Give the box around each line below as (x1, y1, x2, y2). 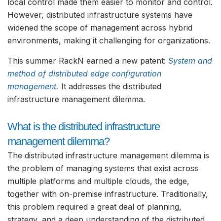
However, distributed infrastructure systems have (7, 10, 192, 20)
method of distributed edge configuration (7, 68, 161, 78)
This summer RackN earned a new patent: (7, 55, 168, 66)
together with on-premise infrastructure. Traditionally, (7, 188, 208, 199)
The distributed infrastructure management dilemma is (7, 150, 209, 160)
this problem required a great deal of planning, (7, 201, 182, 212)
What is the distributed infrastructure (7, 120, 160, 133)
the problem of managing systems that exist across (7, 163, 198, 173)
